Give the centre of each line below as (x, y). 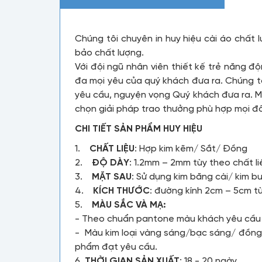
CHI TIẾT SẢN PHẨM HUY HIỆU (139, 129)
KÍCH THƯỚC (120, 191)
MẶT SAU (112, 177)
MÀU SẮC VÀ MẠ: (130, 205)
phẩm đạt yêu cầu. (116, 247)
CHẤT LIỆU (112, 149)
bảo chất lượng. (109, 53)
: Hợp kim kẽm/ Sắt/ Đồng (191, 149)
